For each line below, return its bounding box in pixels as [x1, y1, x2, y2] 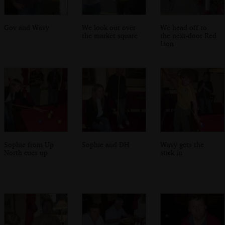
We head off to [160, 23, 207, 32]
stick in [160, 148, 183, 157]
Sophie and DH [82, 140, 130, 149]
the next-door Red [160, 31, 217, 40]
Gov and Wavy [4, 23, 49, 32]
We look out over [82, 23, 136, 32]
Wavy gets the [160, 140, 204, 149]
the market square [82, 31, 138, 40]
